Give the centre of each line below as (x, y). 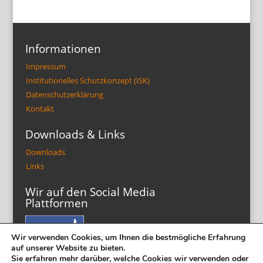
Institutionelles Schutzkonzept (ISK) (87, 81)
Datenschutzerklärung (64, 95)
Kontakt (40, 109)
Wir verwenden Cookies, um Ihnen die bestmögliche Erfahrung (128, 237)
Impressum (45, 67)
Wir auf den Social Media (90, 192)
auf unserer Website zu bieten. (68, 248)
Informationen (63, 49)
